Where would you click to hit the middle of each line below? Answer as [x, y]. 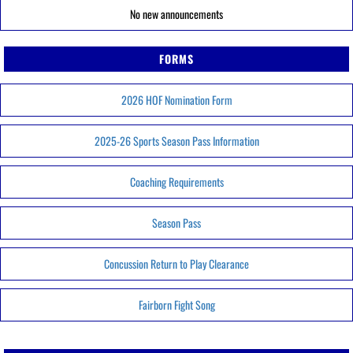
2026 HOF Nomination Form [176, 100]
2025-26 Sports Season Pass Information [176, 141]
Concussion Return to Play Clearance [176, 264]
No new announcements [176, 14]
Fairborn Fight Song [176, 305]
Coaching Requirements [176, 182]
